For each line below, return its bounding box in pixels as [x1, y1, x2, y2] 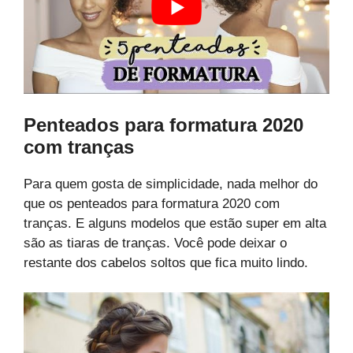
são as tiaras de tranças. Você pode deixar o [24, 235, 287, 251]
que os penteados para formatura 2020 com [24, 195, 280, 211]
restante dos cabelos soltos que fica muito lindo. [24, 255, 308, 270]
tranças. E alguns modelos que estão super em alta [24, 215, 326, 231]
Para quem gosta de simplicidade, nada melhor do [24, 176, 318, 191]
